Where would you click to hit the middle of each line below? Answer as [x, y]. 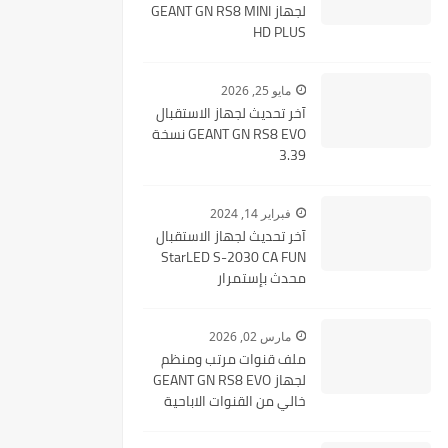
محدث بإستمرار [261, 278]
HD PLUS [279, 32]
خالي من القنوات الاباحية [235, 401]
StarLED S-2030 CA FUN [233, 257]
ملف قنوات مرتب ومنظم [233, 359]
